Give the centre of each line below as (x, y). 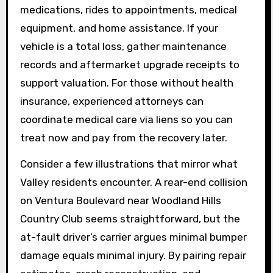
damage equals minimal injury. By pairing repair (133, 256)
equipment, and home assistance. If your (119, 28)
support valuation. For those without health (126, 83)
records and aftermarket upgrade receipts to (129, 65)
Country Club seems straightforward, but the (130, 219)
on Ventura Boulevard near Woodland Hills (120, 201)
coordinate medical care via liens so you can (126, 120)
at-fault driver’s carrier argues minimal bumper (133, 237)
